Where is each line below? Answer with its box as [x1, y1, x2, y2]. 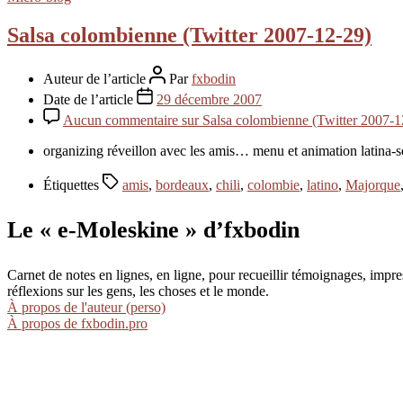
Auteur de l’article [43, 70, 149, 86]
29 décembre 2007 [157, 91, 262, 107]
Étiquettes [43, 176, 103, 193]
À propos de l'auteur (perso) [7, 300, 166, 316]
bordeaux [156, 176, 209, 193]
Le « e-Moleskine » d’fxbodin [7, 216, 300, 243]
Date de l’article [43, 91, 137, 107]
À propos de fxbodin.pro [7, 316, 148, 332]
